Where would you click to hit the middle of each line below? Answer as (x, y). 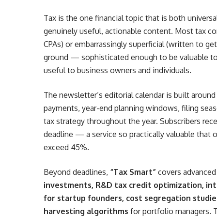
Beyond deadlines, (77, 172)
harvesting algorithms (86, 211)
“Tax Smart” (133, 172)
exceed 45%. (67, 147)
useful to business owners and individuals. (118, 70)
